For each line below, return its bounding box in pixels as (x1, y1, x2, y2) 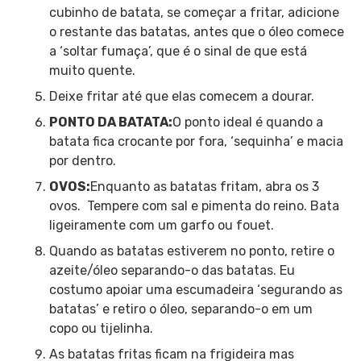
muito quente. (48, 62, 135, 78)
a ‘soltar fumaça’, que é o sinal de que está (48, 43, 307, 59)
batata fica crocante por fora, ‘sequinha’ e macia (48, 133, 343, 149)
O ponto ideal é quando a (172, 114, 323, 130)
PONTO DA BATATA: (48, 114, 172, 130)
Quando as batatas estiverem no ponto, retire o (48, 243, 334, 259)
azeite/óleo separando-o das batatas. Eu (48, 262, 295, 278)
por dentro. (48, 152, 116, 168)
